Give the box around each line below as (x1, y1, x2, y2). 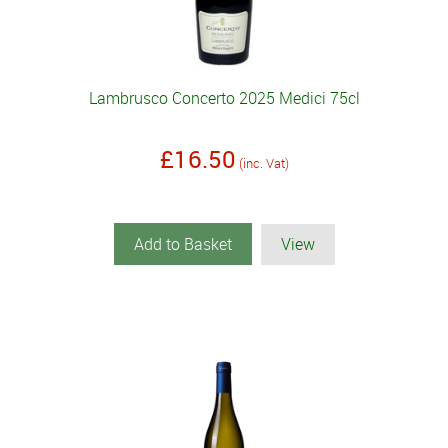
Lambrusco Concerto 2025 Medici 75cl (88, 87, 360, 110)
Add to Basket (133, 233, 232, 256)
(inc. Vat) (238, 154, 289, 173)
